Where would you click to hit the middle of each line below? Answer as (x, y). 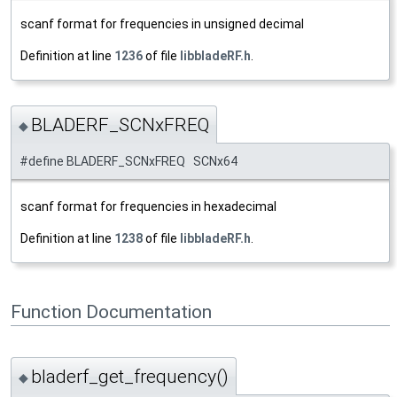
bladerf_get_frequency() (130, 377)
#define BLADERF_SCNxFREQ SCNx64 (128, 161)
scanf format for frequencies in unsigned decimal (162, 24)
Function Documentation (111, 312)
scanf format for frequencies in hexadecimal (148, 206)
